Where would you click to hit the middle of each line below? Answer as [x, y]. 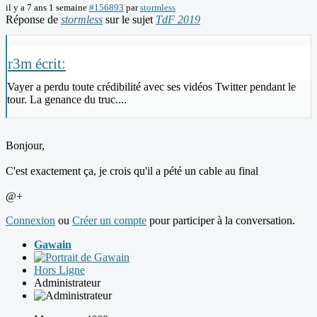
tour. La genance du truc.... [67, 100]
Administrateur [67, 283]
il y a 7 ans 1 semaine [46, 8]
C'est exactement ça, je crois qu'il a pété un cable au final [132, 171]
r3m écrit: [37, 64]
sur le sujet [129, 20]
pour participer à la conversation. [221, 221]
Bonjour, [25, 146]
